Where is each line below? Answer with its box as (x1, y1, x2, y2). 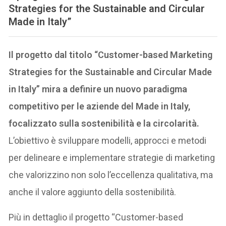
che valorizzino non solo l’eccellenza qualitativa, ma (9, 169, 213, 180)
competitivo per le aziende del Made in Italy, (9, 101, 191, 111)
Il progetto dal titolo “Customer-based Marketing (9, 49, 213, 60)
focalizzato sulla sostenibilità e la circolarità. (9, 118, 200, 129)
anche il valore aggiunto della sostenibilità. (9, 187, 177, 197)
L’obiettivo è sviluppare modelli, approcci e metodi (9, 135, 207, 146)
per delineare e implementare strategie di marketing (9, 152, 215, 163)
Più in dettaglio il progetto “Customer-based (9, 212, 184, 222)
